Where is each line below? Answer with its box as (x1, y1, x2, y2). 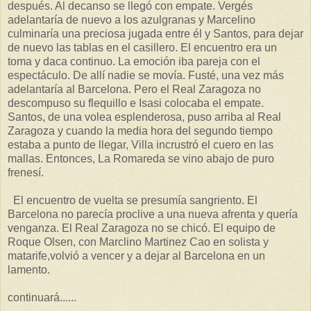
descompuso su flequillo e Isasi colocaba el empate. (8, 97, 264, 110)
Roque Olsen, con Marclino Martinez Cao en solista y (8, 236, 269, 249)
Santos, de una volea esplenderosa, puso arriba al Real (8, 111, 281, 124)
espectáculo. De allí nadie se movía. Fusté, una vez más (8, 69, 284, 82)
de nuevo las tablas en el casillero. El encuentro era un (8, 42, 277, 54)
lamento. (8, 264, 50, 276)
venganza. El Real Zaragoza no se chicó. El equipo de (8, 222, 276, 235)
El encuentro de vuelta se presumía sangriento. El (8, 194, 258, 207)
